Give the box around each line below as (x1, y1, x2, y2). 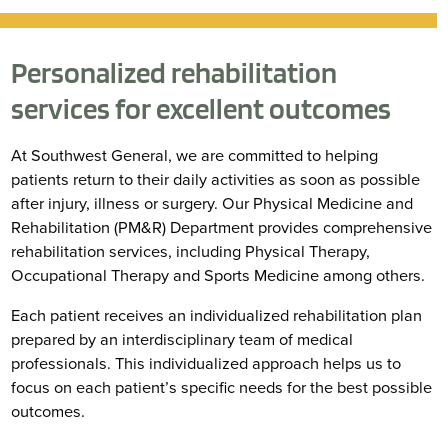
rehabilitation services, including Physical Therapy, (11, 241, 371, 262)
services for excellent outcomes (11, 91, 392, 127)
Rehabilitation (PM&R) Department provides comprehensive (11, 217, 433, 238)
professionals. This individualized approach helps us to (11, 353, 402, 374)
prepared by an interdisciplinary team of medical (11, 329, 354, 350)
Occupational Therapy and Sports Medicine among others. (11, 265, 426, 286)
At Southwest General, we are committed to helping (11, 145, 379, 166)
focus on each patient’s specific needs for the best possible (11, 377, 433, 398)
